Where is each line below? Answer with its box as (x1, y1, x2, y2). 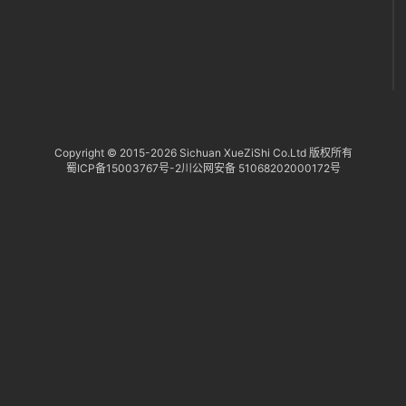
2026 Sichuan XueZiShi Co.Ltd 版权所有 (150, 146, 353, 159)
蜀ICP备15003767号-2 (65, 161, 181, 175)
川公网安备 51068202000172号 (180, 161, 341, 175)
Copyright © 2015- (53, 146, 150, 159)
